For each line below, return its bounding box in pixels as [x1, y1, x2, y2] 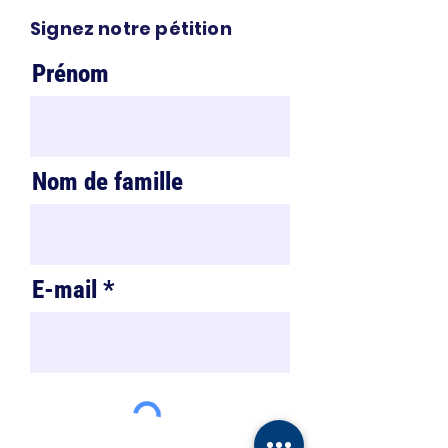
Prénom [32, 59, 109, 88]
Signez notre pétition [30, 16, 232, 41]
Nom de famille [32, 167, 183, 196]
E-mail [32, 275, 97, 304]
